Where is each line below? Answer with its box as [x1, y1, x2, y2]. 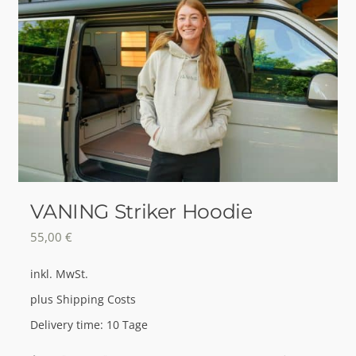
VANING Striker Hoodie [30, 199, 253, 223]
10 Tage [106, 317, 149, 332]
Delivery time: [30, 317, 107, 332]
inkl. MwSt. [30, 267, 89, 282]
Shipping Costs [56, 292, 137, 308]
